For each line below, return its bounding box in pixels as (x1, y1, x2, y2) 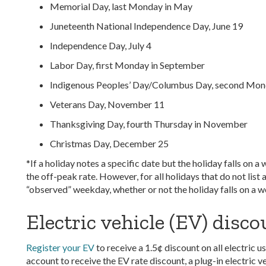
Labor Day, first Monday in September (50, 59, 205, 71)
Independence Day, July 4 (50, 40, 151, 51)
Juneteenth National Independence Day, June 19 (50, 20, 243, 31)
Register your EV (26, 242, 94, 253)
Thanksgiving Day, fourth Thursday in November (50, 118, 248, 129)
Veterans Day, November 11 (50, 99, 164, 110)
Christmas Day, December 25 (50, 138, 169, 149)
